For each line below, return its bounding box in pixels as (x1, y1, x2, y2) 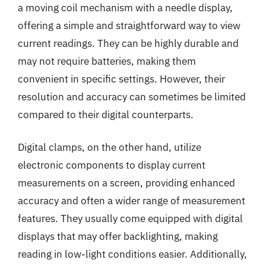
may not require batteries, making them (18, 54, 196, 68)
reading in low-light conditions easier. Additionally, (18, 248, 247, 261)
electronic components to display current (18, 159, 205, 172)
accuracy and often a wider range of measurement (18, 194, 245, 207)
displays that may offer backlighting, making (18, 230, 218, 243)
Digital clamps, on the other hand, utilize (18, 141, 201, 154)
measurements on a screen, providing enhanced (18, 176, 235, 189)
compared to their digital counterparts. (18, 107, 194, 121)
